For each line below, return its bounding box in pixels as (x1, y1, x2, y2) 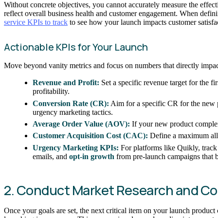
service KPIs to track (4, 18, 68, 26)
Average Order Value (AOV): (33, 120, 130, 128)
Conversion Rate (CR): (33, 99, 109, 108)
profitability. (33, 87, 70, 96)
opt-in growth (69, 152, 115, 161)
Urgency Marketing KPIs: (33, 143, 119, 152)
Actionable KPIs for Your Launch (4, 40, 148, 54)
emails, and (33, 152, 70, 161)
